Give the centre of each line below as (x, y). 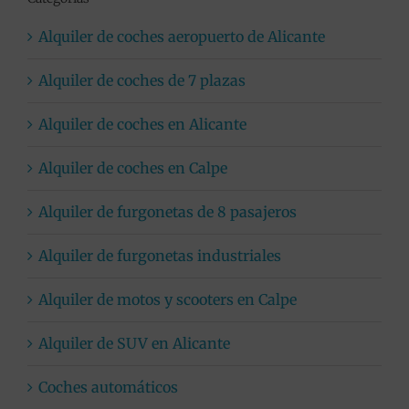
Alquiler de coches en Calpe (132, 168)
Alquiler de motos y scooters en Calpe (167, 300)
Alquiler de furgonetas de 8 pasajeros (167, 212)
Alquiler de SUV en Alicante (134, 344)
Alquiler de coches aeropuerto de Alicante (181, 37)
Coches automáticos (108, 388)
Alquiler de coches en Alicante (142, 125)
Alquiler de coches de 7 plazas (142, 81)
